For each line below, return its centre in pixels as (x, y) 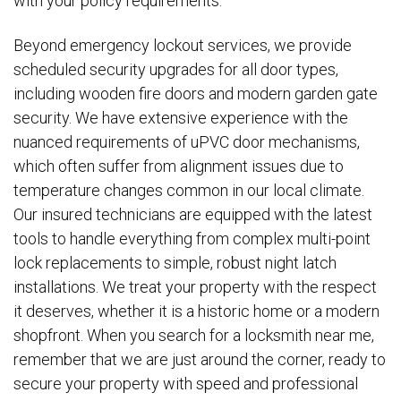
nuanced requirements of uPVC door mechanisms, (187, 141)
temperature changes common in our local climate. (189, 190)
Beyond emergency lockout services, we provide (183, 45)
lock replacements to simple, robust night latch (175, 262)
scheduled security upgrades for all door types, (176, 69)
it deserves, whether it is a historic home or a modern (196, 311)
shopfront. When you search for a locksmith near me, (194, 335)
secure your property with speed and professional (186, 383)
